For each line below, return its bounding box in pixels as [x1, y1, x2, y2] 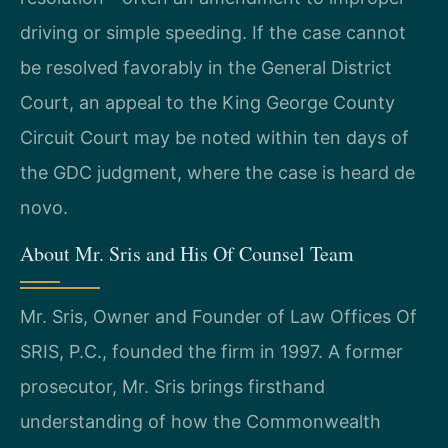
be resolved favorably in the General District [20, 57, 392, 79]
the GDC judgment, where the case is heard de [20, 162, 415, 184]
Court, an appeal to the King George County [20, 92, 395, 114]
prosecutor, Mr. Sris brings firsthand [20, 375, 325, 397]
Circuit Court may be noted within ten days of [20, 127, 409, 149]
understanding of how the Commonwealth [20, 410, 381, 432]
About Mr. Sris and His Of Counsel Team [20, 239, 354, 267]
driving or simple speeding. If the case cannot [20, 22, 406, 44]
